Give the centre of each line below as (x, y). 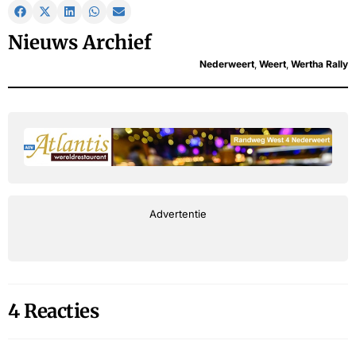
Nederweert (227, 64)
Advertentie (178, 213)
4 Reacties (53, 311)
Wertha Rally (319, 64)
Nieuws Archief (80, 42)
